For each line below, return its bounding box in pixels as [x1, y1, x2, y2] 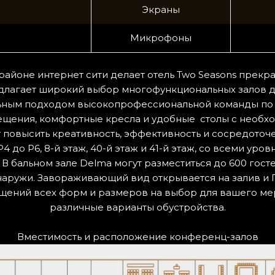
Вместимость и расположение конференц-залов [17, 231, 258, 242]
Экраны [142, 4, 180, 15]
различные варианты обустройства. [49, 201, 226, 213]
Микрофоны [130, 32, 192, 44]
